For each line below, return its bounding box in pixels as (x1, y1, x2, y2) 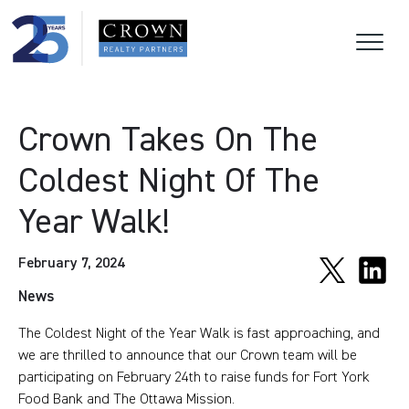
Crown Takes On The (18, 118, 318, 162)
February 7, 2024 (18, 254, 124, 272)
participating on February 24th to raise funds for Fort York (18, 368, 370, 386)
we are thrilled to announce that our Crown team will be (18, 346, 357, 364)
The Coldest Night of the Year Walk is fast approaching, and (18, 324, 380, 342)
